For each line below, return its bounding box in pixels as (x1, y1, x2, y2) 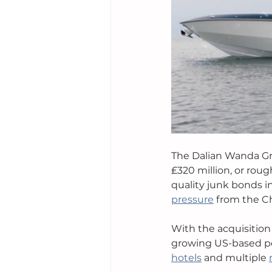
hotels (171, 252, 202, 264)
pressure (171, 194, 214, 206)
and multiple (202, 252, 269, 264)
